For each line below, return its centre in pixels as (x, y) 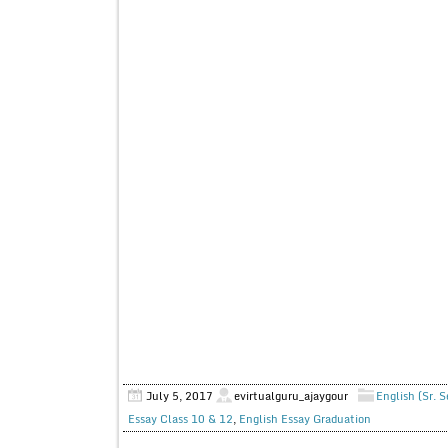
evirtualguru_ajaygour (290, 395)
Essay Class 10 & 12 (180, 418)
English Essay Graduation (304, 418)
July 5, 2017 (179, 395)
